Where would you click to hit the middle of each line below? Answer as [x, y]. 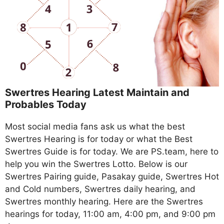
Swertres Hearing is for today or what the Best [99, 139]
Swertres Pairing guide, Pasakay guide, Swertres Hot [112, 177]
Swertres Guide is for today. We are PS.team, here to [112, 152]
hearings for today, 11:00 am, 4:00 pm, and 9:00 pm [110, 214]
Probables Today [46, 105]
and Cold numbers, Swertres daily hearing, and [100, 189]
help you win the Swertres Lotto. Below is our [96, 164]
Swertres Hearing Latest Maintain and [97, 93]
